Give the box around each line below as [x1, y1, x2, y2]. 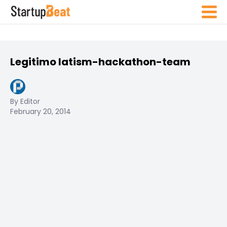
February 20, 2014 [10, 106, 71, 117]
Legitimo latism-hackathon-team [10, 55, 191, 69]
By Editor [10, 96, 40, 106]
